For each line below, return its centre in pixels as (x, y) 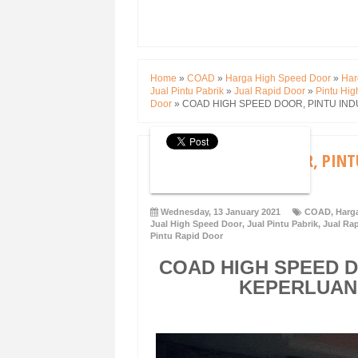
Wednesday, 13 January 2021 (221, 212)
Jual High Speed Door (196, 224)
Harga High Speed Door (278, 79)
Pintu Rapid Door (187, 236)
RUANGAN (184, 184)
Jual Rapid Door (270, 91)
